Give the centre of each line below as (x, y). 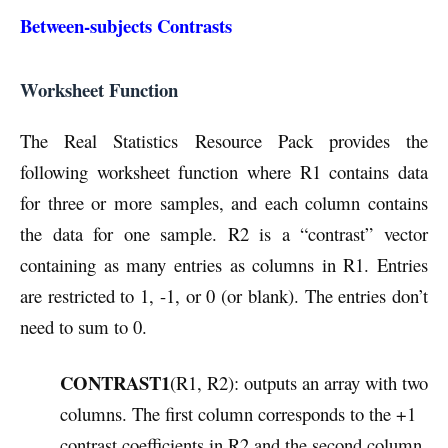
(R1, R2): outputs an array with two (299, 383)
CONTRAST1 (115, 383)
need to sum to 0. (83, 327)
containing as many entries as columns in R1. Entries (224, 265)
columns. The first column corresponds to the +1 (238, 414)
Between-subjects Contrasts (126, 26)
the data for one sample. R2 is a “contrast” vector (224, 234)
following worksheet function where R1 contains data (224, 172)
